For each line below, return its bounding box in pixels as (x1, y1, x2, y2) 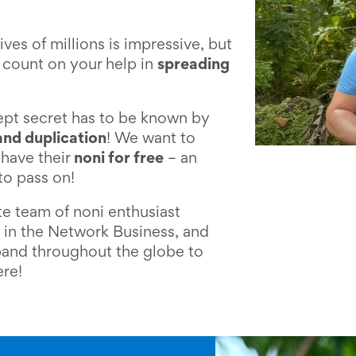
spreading (157, 59, 230, 73)
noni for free (73, 153, 164, 166)
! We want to (106, 133, 195, 146)
